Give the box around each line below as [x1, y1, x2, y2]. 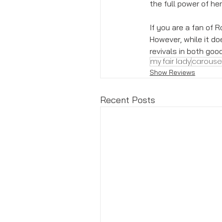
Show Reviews [150, 67, 195, 77]
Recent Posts [100, 94, 155, 106]
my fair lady [150, 56, 191, 66]
